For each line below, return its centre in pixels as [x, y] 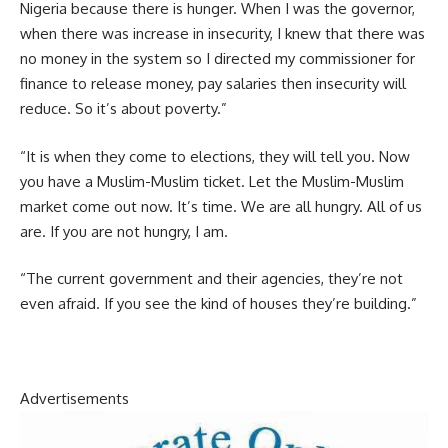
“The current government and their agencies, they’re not [211, 279]
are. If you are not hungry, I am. [124, 231]
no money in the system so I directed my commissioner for [217, 59]
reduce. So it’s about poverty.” [123, 109]
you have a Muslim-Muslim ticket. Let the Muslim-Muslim [212, 181]
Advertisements [74, 399]
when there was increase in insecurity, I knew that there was [222, 34]
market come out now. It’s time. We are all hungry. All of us [221, 206]
